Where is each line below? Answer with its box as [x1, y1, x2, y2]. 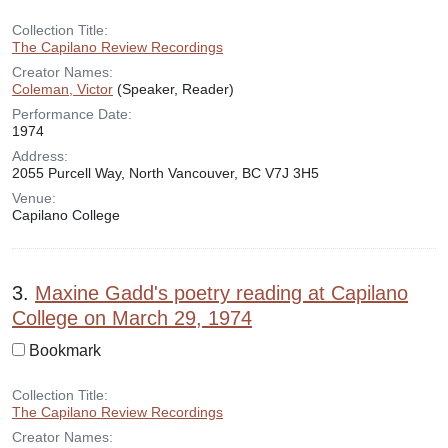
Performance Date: [12, 106, 132, 122]
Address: [12, 148, 68, 164]
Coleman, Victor [12, 81, 113, 97]
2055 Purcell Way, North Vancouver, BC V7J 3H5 [12, 165, 319, 181]
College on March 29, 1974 [12, 307, 252, 329]
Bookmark [29, 342, 101, 359]
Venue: [12, 190, 56, 206]
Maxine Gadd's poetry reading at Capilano [35, 282, 408, 304]
